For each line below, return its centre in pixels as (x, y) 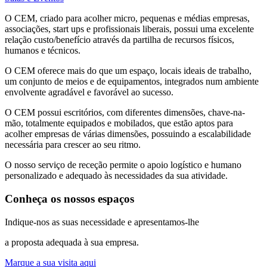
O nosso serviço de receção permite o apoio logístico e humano (123, 165)
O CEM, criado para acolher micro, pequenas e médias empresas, (127, 18)
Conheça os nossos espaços (69, 198)
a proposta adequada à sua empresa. (72, 242)
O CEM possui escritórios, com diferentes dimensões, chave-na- (125, 113)
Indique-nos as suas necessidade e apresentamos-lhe (102, 222)
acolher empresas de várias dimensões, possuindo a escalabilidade (128, 134)
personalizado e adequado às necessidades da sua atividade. (116, 176)
